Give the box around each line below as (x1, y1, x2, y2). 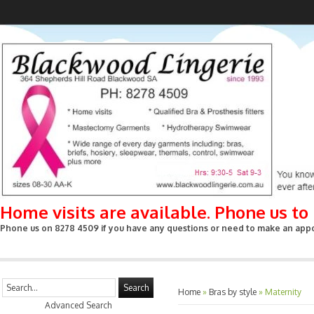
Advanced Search (44, 300, 111, 310)
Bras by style (209, 287, 257, 297)
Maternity (265, 287, 301, 297)
